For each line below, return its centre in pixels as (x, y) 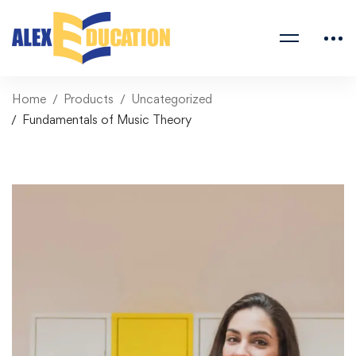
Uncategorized (172, 99)
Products (89, 99)
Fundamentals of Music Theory (107, 120)
